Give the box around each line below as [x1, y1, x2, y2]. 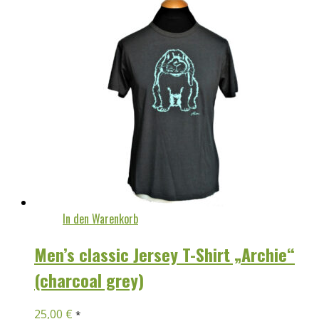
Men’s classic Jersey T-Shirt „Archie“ [34, 241, 295, 267]
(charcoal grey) [34, 266, 144, 293]
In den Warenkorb [63, 209, 138, 227]
